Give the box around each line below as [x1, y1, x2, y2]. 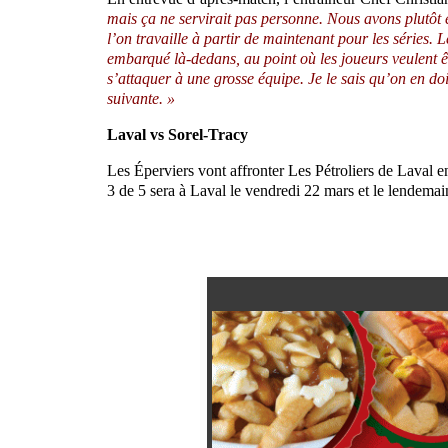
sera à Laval [150, 181, 230, 199]
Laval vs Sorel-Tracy [107, 125, 248, 143]
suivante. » [107, 89, 175, 107]
